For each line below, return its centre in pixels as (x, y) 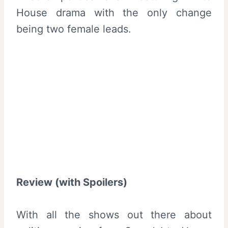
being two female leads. (74, 29)
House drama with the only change (114, 13)
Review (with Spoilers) (72, 182)
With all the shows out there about (114, 215)
